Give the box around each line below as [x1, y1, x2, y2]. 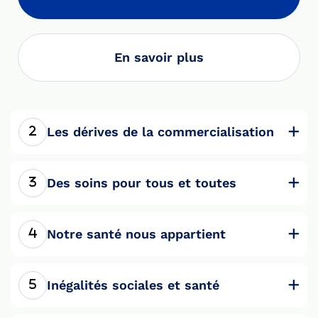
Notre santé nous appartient [47, 226, 226, 242]
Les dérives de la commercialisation [47, 124, 274, 140]
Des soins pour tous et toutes [47, 175, 236, 191]
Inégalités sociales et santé [47, 278, 219, 293]
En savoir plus [114, 50, 204, 65]
